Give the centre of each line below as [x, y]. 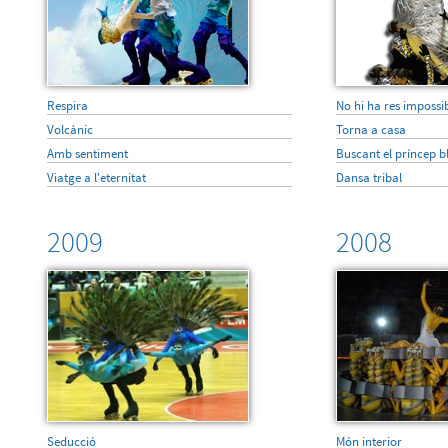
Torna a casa [370, 129]
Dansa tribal [368, 177]
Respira [67, 105]
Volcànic [69, 129]
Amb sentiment [87, 153]
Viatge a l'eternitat [96, 177]
